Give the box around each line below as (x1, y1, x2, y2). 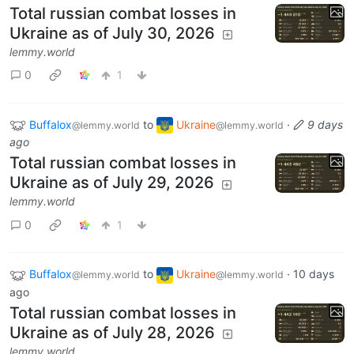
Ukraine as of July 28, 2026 (9, 323, 215, 343)
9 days (307, 117, 343, 131)
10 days (293, 267, 334, 281)
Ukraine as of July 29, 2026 (9, 173, 214, 193)
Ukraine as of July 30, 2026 (9, 23, 215, 43)
